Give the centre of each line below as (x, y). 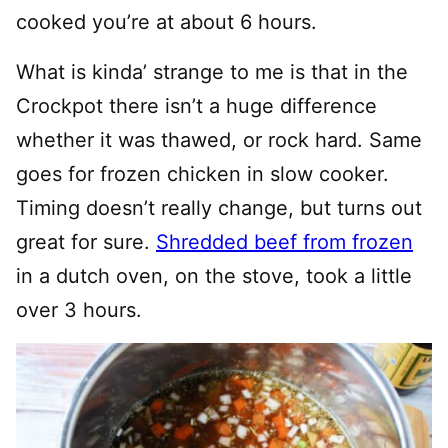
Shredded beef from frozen (284, 242)
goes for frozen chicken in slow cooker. (202, 174)
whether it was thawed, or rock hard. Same (219, 140)
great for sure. (86, 242)
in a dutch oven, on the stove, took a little (214, 276)
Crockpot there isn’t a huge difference (196, 106)
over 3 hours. (79, 310)
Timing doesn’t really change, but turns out (219, 208)
